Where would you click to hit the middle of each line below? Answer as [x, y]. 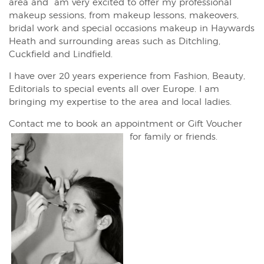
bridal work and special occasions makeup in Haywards [132, 29]
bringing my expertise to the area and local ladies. [120, 103]
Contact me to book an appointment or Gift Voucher [126, 124]
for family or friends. [174, 137]
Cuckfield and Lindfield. [61, 55]
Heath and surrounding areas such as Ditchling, [115, 42]
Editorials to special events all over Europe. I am [114, 90]
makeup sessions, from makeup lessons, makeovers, [124, 16]
